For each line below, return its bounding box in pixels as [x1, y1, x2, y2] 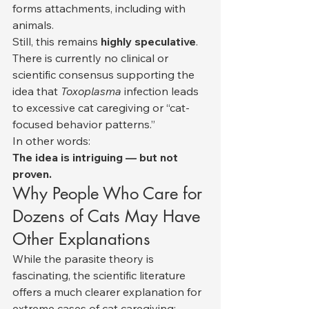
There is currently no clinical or [12, 50, 171, 65]
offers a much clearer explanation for [12, 284, 204, 299]
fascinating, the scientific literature [12, 268, 188, 282]
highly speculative [101, 34, 196, 48]
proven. [12, 166, 52, 181]
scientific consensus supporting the [12, 67, 197, 81]
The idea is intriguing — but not [12, 150, 181, 164]
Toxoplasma [61, 83, 121, 98]
